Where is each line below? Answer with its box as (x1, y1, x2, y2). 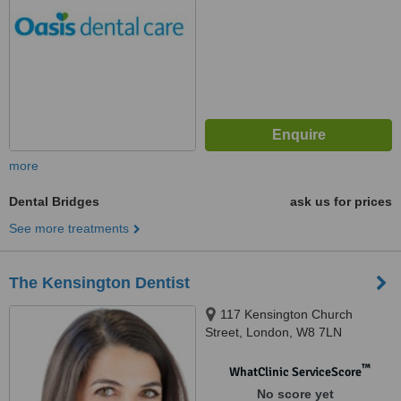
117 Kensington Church (220, 307, 353, 321)
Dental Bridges (9, 194, 99, 209)
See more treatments (9, 221, 129, 235)
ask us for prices (290, 194, 392, 209)
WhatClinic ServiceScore (228, 364, 362, 380)
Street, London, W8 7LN (205, 325, 342, 339)
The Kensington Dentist (9, 274, 190, 292)
